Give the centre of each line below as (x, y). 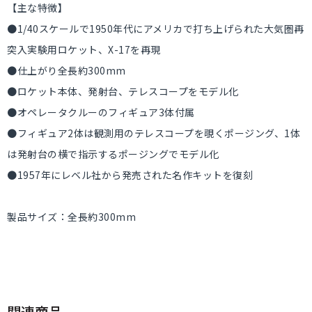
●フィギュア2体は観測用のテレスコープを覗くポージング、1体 (154, 133)
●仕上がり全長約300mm (67, 70)
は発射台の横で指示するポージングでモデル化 (113, 154)
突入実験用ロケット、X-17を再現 (84, 49)
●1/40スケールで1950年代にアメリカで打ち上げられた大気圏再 (156, 29)
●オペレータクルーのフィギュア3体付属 (101, 112)
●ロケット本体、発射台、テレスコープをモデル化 (123, 91)
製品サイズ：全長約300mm (71, 217)
